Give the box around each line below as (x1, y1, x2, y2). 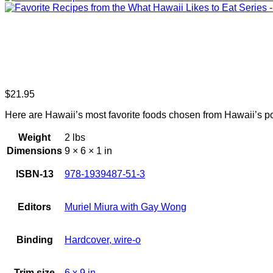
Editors (18, 201, 51, 212)
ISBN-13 (15, 168, 54, 179)
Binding (16, 234, 53, 245)
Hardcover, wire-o (65, 234, 141, 245)
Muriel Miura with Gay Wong (65, 201, 186, 212)
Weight (18, 132, 51, 143)
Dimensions (7, 145, 62, 156)
